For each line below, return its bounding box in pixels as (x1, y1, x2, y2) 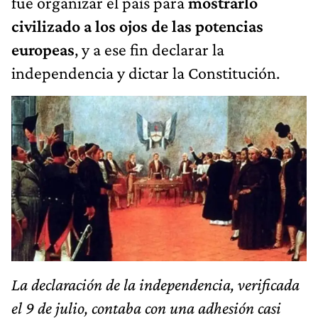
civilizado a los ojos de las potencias (11, 16, 263, 35)
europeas (11, 39, 75, 59)
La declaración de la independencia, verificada (11, 275, 300, 295)
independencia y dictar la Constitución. (11, 62, 280, 82)
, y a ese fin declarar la (75, 39, 224, 59)
